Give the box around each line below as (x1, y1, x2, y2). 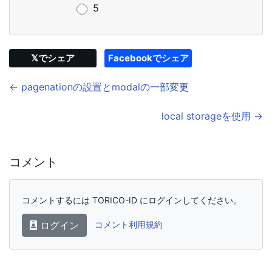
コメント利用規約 (95, 219, 163, 229)
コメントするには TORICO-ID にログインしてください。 (22, 194, 242, 205)
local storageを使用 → (161, 109, 263, 122)
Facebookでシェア (107, 52, 189, 64)
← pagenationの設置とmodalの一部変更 (9, 80, 189, 93)
